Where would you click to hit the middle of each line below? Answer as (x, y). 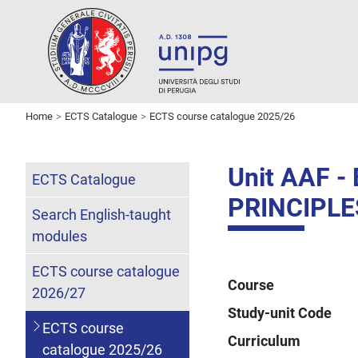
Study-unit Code (280, 312)
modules (60, 236)
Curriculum (265, 340)
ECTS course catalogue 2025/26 (222, 116)
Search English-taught (101, 214)
